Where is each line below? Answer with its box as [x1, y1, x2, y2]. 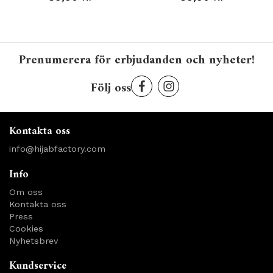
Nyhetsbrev [9, 235, 58, 246]
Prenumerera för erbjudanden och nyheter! [18, 49, 255, 71]
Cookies [9, 223, 43, 233]
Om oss [9, 186, 43, 197]
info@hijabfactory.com [9, 143, 105, 154]
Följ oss [91, 77, 131, 99]
